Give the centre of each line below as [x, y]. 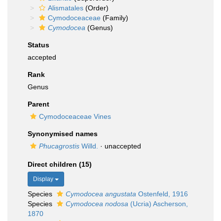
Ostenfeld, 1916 [162, 194]
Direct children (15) [60, 164]
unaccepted [123, 146]
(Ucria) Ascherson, [158, 204]
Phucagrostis [59, 146]
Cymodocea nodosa [97, 204]
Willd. [89, 146]
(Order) [96, 8]
